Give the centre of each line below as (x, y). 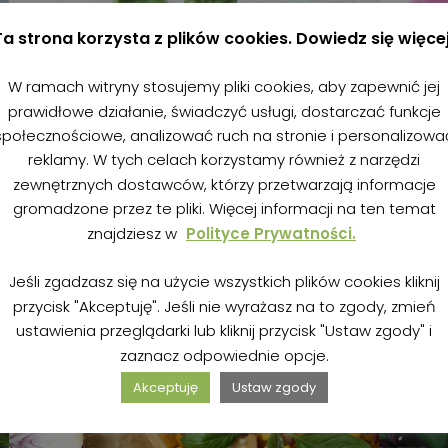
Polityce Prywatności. (271, 233)
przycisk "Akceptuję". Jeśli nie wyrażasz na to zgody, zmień (224, 306)
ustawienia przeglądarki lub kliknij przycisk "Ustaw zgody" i (224, 331)
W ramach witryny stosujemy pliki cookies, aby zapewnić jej (224, 87)
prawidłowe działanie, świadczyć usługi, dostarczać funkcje (224, 111)
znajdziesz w (134, 233)
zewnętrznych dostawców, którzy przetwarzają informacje (224, 184)
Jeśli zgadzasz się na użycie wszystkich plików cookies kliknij (224, 282)
